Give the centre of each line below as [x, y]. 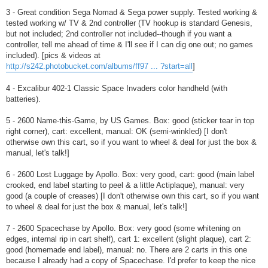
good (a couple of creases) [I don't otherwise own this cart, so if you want [133, 196]
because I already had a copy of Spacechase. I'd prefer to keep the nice [131, 261]
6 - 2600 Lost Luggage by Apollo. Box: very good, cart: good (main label [130, 174]
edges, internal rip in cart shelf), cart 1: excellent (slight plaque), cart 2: [129, 239]
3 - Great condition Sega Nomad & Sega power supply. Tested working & [132, 12]
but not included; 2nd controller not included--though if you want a [119, 34]
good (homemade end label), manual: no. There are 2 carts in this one [127, 250]
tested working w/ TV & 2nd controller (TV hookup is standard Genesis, [129, 23]
